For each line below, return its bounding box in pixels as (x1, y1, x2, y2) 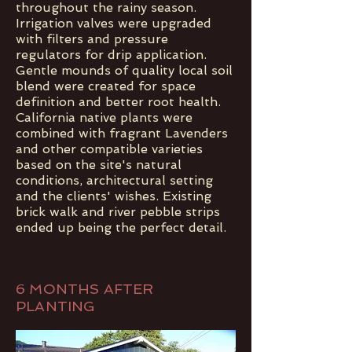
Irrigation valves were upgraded (16, 16, 211, 31)
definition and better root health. (16, 94, 221, 109)
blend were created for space (16, 79, 196, 93)
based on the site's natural (16, 157, 181, 172)
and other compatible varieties (16, 141, 203, 156)
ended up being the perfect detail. (16, 220, 226, 235)
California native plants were (16, 110, 192, 125)
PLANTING (16, 298, 96, 314)
